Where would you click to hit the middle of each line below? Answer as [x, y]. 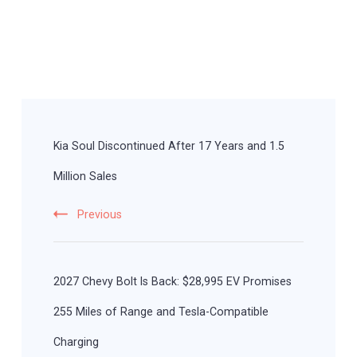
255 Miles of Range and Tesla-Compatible [161, 312]
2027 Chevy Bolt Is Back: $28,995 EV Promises [173, 282]
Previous [100, 215]
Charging [76, 342]
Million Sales [85, 177]
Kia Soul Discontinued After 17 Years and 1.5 [169, 146]
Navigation [68, 132]
